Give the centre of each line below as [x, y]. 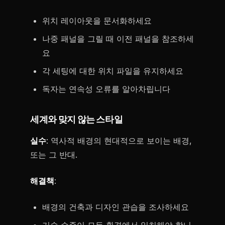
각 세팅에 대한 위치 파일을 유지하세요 [113, 71]
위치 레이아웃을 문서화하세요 [97, 21]
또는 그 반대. [54, 155]
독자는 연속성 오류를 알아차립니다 [106, 89]
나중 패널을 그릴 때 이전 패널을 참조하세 [118, 39]
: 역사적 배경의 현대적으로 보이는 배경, [119, 141]
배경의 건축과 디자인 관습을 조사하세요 [116, 207]
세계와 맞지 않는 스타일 [77, 120]
